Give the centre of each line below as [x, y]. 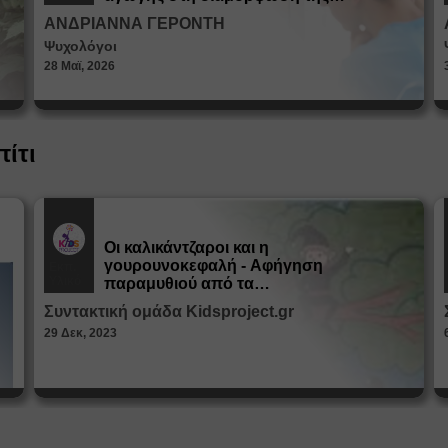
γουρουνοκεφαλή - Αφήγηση [213, 265]
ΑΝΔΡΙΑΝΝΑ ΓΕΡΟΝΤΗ [134, 23]
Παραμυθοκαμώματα [183, 301]
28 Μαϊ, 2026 [79, 65]
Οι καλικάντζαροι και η [186, 247]
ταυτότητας [146, 13]
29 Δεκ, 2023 [80, 332]
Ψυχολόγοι [80, 45]
